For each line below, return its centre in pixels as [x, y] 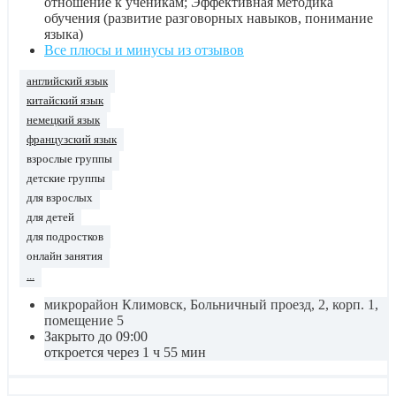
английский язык [67, 81]
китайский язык [65, 100]
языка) [64, 34]
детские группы [66, 178]
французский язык [72, 139]
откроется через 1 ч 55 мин [125, 352]
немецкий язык [63, 120]
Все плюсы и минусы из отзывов [144, 49]
